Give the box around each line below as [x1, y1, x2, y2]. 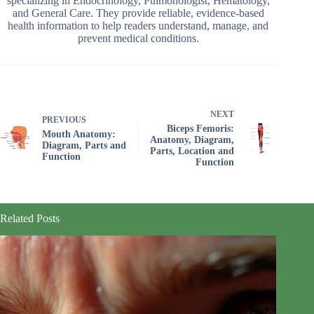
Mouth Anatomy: [42, 129, 116, 140]
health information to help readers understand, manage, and [8, 20, 269, 32]
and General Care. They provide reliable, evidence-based [12, 7, 264, 20]
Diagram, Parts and [42, 140, 126, 151]
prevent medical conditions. [77, 32, 199, 45]
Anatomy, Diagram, [150, 135, 235, 146]
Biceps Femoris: [167, 123, 235, 135]
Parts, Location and [150, 146, 235, 157]
